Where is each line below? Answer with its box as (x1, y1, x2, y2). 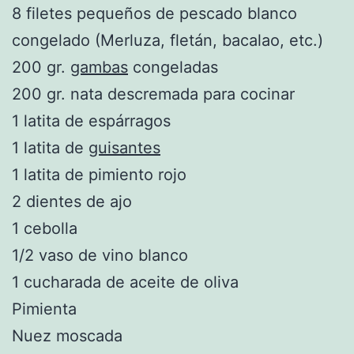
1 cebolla (12, 218, 77, 238)
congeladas (128, 57, 218, 77)
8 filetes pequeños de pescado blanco (12, 3, 297, 23)
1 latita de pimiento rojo (12, 164, 186, 184)
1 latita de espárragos (12, 111, 171, 130)
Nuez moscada (12, 326, 122, 345)
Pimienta (12, 299, 77, 318)
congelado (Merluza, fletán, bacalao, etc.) (12, 30, 323, 50)
